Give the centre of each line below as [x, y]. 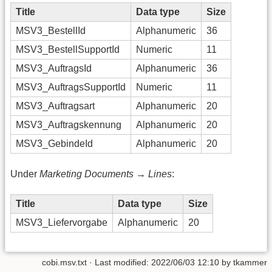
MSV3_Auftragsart [55, 106]
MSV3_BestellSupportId [68, 50]
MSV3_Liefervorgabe [62, 223]
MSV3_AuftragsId [54, 69]
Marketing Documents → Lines [106, 174]
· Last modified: [119, 262]
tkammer [250, 262]
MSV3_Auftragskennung [69, 125]
